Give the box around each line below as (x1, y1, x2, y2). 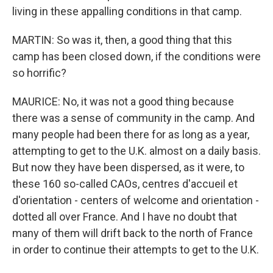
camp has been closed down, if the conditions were (12, 50, 261, 63)
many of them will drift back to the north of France (12, 227, 253, 239)
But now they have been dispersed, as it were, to (12, 161, 244, 174)
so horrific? (12, 66, 66, 79)
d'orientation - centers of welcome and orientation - (12, 194, 259, 207)
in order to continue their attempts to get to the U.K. (12, 243, 259, 256)
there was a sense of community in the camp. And (12, 112, 255, 124)
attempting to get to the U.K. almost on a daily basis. (12, 144, 261, 157)
